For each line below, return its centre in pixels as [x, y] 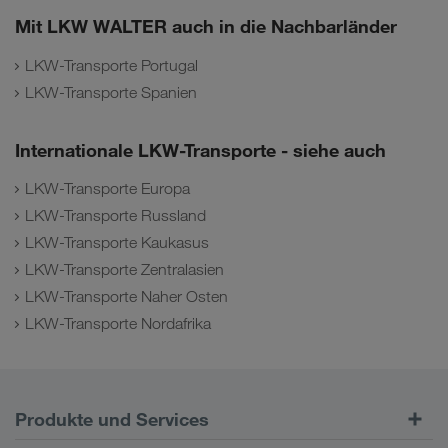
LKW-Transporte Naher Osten [126, 297]
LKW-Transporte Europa [107, 189]
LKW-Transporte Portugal [111, 65]
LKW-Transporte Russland [115, 216]
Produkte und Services [112, 419]
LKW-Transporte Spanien [111, 92]
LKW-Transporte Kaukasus [117, 243]
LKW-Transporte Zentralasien [124, 270]
